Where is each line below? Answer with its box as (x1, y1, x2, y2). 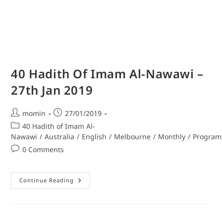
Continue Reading (19, 176, 74, 184)
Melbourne (114, 132, 151, 142)
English (82, 132, 107, 142)
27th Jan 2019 (11, 82, 93, 99)
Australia (45, 132, 75, 142)
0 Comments (22, 145, 64, 155)
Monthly (158, 132, 186, 142)
